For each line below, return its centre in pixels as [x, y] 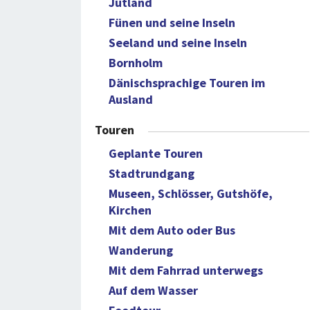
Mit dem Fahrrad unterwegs [186, 270]
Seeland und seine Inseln [178, 43]
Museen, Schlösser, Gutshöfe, [191, 193]
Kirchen [130, 210]
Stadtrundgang [152, 173]
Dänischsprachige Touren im [187, 83]
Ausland [131, 99]
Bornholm [136, 63]
